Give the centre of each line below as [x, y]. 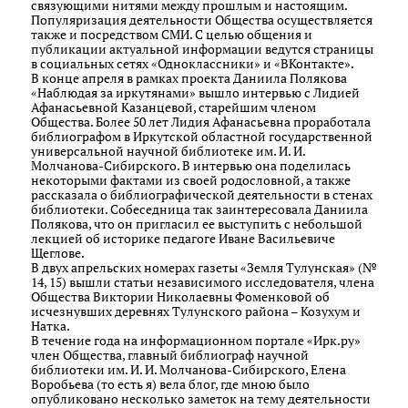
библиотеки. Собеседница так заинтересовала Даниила [199, 209]
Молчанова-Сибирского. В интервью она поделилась [191, 165]
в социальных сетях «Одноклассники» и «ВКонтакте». [193, 63]
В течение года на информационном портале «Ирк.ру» [196, 340]
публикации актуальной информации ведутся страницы [202, 49]
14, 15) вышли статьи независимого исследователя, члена [203, 282]
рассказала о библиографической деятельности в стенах [202, 194]
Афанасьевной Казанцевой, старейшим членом [173, 107]
